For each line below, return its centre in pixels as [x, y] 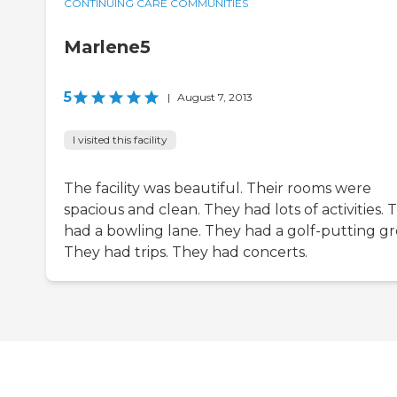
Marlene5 [107, 47]
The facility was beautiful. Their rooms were [218, 189]
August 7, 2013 [215, 97]
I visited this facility [120, 140]
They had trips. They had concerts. [186, 253]
